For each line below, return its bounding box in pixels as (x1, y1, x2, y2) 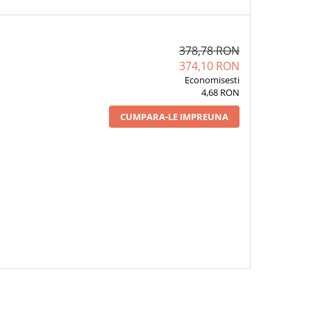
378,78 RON (178, 43, 239, 58)
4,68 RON (201, 86, 239, 99)
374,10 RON (178, 58, 239, 74)
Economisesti (184, 74, 239, 86)
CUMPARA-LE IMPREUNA (119, 110, 228, 123)
